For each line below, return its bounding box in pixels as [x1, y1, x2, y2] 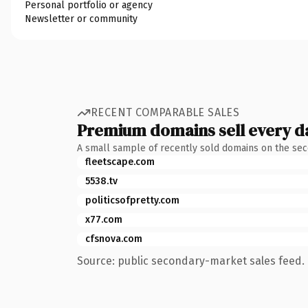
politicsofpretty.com [85, 194, 179, 206]
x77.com [85, 213, 122, 225]
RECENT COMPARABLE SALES [91, 106, 240, 119]
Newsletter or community [25, 12, 137, 25]
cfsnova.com [85, 232, 142, 245]
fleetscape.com [85, 155, 155, 168]
